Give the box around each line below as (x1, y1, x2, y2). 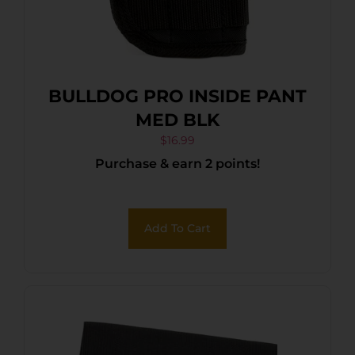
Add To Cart (144, 220, 211, 235)
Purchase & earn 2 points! (95, 155, 260, 171)
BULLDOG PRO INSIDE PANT (48, 85, 307, 107)
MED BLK (136, 109, 219, 131)
